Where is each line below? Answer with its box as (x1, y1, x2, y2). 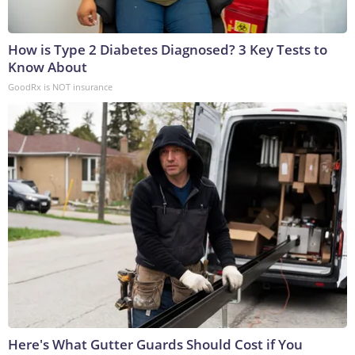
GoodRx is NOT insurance (8, 81, 113, 94)
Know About (8, 58, 87, 77)
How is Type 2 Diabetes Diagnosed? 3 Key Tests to (8, 40, 327, 59)
